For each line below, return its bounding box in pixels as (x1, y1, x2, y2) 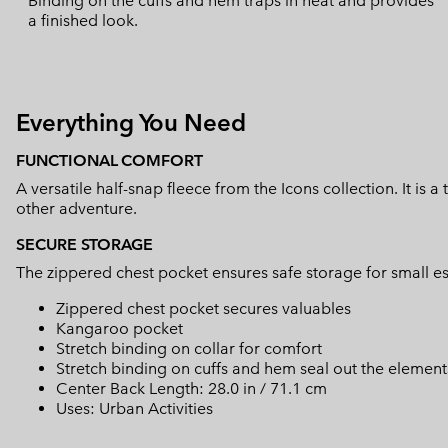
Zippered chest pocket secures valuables (56, 298, 351, 318)
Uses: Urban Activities (56, 398, 213, 418)
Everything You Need (16, 107, 246, 137)
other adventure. (16, 198, 137, 218)
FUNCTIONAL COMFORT (16, 150, 203, 170)
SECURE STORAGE (16, 234, 153, 254)
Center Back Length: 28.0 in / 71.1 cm (56, 378, 327, 398)
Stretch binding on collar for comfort (56, 338, 322, 358)
